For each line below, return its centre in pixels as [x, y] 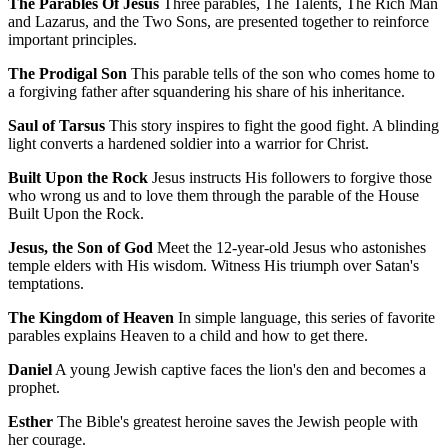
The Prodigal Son [67, 74]
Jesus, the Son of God [80, 248]
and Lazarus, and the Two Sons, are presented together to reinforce [218, 22]
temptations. [46, 284]
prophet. [34, 388]
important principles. [72, 40]
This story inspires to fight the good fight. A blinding [272, 126]
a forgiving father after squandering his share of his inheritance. [206, 92]
